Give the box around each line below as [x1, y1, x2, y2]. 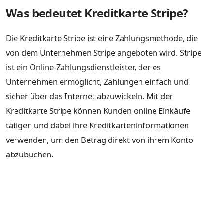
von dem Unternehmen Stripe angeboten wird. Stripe [6, 46, 201, 58]
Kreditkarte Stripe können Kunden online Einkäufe [6, 105, 190, 116]
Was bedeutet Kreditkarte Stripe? [6, 5, 188, 21]
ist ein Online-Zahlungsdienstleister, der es [6, 61, 161, 73]
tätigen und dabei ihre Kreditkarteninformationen [6, 119, 189, 131]
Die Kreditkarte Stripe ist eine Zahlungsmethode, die [6, 32, 198, 44]
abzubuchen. [6, 148, 53, 160]
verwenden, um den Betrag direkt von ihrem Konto [6, 134, 193, 145]
